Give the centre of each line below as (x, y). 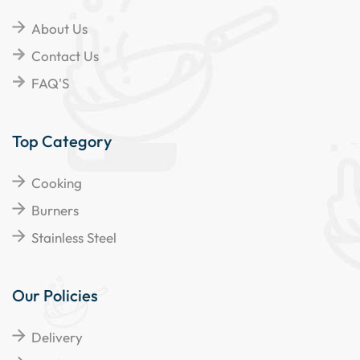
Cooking (57, 182)
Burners (55, 210)
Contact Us (65, 55)
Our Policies (55, 295)
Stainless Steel (74, 237)
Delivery (57, 337)
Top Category (62, 141)
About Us (59, 28)
